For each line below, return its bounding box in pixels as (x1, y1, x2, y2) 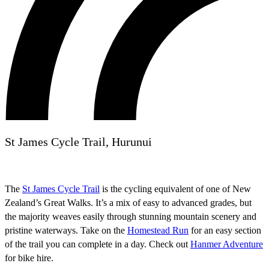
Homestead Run (127, 225, 189, 235)
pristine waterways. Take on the (5, 225, 127, 235)
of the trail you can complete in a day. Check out (5, 238, 190, 249)
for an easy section (189, 225, 261, 235)
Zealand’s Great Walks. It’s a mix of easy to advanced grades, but (5, 197, 252, 208)
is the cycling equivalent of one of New (100, 183, 251, 194)
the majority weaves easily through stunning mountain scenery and (5, 211, 256, 222)
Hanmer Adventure (190, 238, 263, 249)
